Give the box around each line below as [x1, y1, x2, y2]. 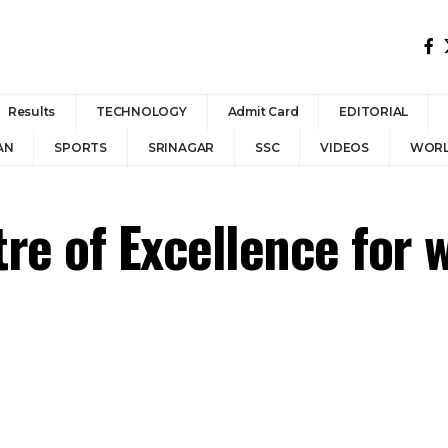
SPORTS [54, 140, 107, 155]
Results [7, 104, 56, 119]
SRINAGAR [147, 140, 215, 155]
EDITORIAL [339, 104, 409, 119]
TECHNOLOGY [96, 104, 187, 119]
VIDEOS [320, 140, 369, 155]
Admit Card [227, 104, 299, 119]
